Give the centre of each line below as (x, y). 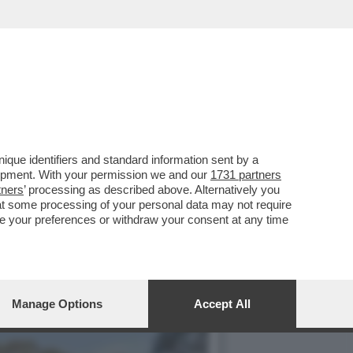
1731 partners (246, 175)
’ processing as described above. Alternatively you (152, 190)
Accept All (222, 304)
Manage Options (57, 304)
